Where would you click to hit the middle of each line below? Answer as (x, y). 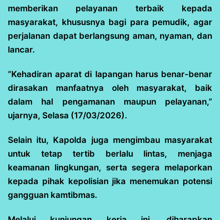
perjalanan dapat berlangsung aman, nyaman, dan (110, 36)
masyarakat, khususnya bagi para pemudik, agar (110, 22)
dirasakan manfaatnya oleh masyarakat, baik (110, 88)
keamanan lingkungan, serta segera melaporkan (110, 167)
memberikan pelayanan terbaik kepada (110, 8)
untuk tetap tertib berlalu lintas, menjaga (110, 154)
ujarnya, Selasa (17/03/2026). (68, 115)
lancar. (21, 50)
